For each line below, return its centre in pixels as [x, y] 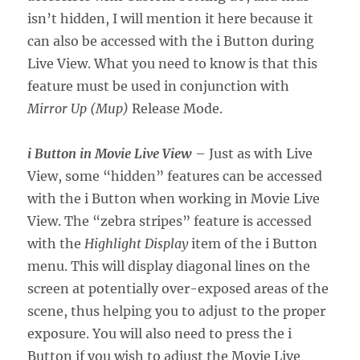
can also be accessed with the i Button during [171, 41]
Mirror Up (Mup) [78, 108]
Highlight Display [137, 243]
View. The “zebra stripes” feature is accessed [170, 221]
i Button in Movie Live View [110, 153]
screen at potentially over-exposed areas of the [178, 288]
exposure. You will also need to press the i [160, 333]
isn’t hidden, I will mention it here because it [171, 18]
